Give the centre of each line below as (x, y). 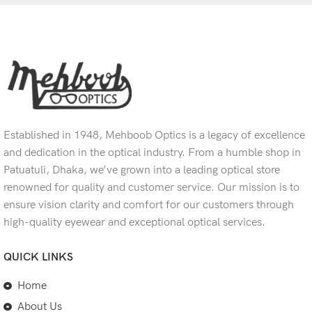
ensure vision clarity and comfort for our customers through (149, 205)
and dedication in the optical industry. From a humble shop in (152, 153)
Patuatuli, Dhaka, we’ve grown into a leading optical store (142, 170)
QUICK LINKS (38, 257)
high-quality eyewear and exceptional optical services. (134, 223)
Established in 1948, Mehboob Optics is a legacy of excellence (154, 135)
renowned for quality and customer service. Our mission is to (151, 188)
